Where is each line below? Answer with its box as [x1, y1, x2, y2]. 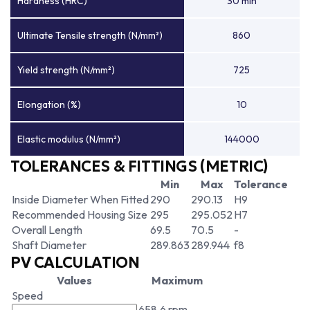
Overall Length [12, 223, 82, 237]
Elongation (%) [17, 98, 81, 111]
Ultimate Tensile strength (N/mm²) [17, 29, 163, 42]
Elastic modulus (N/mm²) [17, 133, 120, 145]
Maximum [151, 273, 203, 287]
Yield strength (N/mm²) [17, 64, 115, 76]
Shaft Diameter [12, 238, 86, 252]
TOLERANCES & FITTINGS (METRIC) [10, 157, 268, 176]
